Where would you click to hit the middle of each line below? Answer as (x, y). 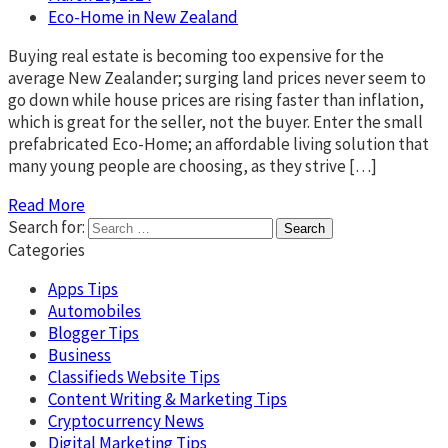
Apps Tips (83, 289)
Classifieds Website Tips (134, 377)
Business (79, 355)
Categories (46, 250)
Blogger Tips (93, 333)
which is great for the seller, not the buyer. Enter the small (215, 122)
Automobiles (94, 311)
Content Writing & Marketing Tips (167, 399)
